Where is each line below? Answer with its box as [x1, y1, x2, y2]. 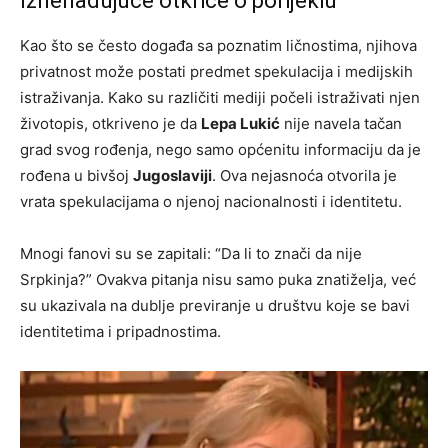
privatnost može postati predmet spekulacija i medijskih [20, 61, 413, 81]
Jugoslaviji [133, 165, 212, 185]
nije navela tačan [280, 113, 402, 133]
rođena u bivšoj [20, 165, 133, 185]
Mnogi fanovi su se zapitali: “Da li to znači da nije [20, 243, 362, 263]
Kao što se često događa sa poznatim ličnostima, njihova [20, 35, 417, 55]
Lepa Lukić [201, 113, 280, 133]
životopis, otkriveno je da [20, 113, 201, 133]
